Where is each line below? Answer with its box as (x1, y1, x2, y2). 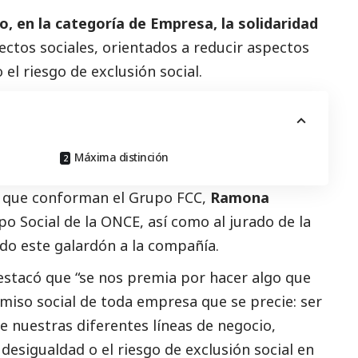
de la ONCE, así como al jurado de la (60, 211, 311, 231)
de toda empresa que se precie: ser (76, 291, 322, 311)
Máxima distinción (74, 149, 169, 165)
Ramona (210, 187, 269, 207)
